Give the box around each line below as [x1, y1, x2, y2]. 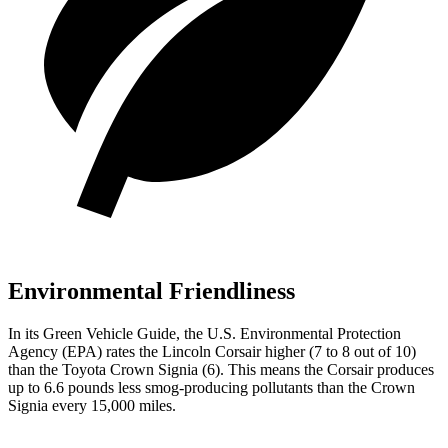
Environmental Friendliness [8, 277, 295, 304]
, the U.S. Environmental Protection [176, 324, 401, 342]
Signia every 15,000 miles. [8, 396, 176, 414]
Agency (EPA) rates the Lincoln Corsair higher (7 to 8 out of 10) [8, 342, 416, 360]
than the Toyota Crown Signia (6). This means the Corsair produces [8, 360, 434, 378]
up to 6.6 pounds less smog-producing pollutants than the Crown [8, 378, 415, 396]
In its [8, 324, 43, 342]
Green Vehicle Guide [43, 324, 176, 342]
